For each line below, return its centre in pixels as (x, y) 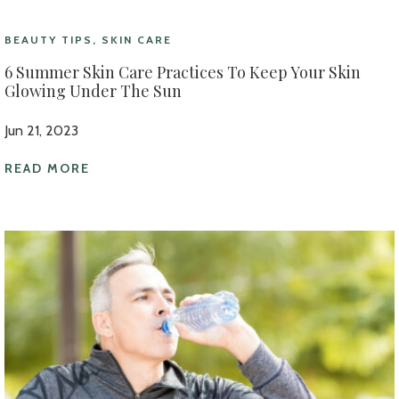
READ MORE (47, 168)
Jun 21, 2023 (41, 130)
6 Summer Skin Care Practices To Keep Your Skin (183, 72)
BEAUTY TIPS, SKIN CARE (89, 40)
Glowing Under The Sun (93, 91)
